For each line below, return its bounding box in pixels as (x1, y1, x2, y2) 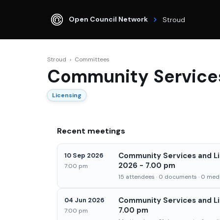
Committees (75, 55, 110, 63)
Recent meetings (57, 126, 125, 136)
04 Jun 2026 (64, 195, 104, 204)
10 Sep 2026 (64, 151, 103, 160)
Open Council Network (69, 14, 148, 24)
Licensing (52, 91, 82, 99)
